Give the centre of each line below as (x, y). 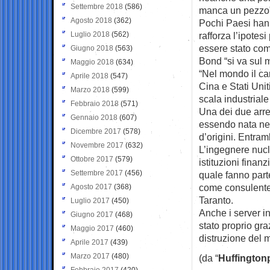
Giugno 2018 (92, 48)
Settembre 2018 (97, 6)
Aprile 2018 (89, 76)
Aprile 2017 (89, 242)
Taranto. (216, 200)
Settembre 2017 (97, 173)
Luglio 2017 (90, 200)
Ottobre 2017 (92, 159)
